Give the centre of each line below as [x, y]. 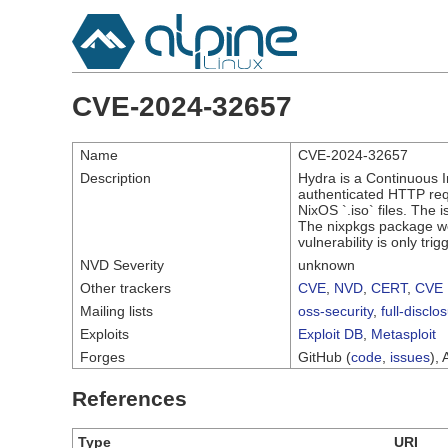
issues [410, 356]
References [129, 398]
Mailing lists [116, 310]
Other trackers [125, 287]
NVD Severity [122, 264]
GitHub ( [324, 356]
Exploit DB [330, 333]
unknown [326, 264]
